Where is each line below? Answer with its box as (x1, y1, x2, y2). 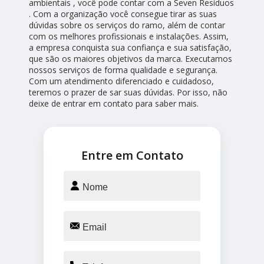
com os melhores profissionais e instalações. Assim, (29, 31, 229, 42)
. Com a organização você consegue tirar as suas (29, 8, 217, 19)
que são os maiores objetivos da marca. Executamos (29, 53, 233, 64)
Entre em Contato (81, 147, 183, 163)
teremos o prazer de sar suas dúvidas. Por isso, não (29, 87, 228, 98)
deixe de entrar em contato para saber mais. (29, 98, 199, 109)
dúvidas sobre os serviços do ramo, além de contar (29, 19, 226, 31)
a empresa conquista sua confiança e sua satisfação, (29, 42, 232, 53)
